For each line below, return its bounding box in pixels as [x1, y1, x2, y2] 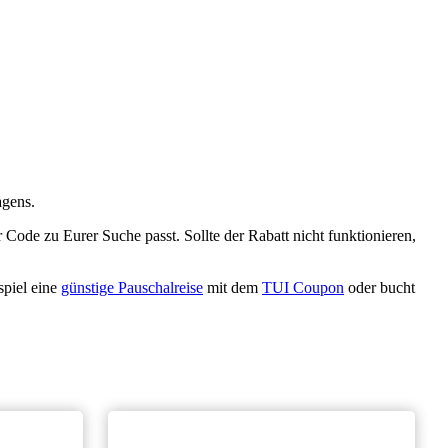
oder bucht [344, 279, 415, 297]
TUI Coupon [262, 279, 344, 297]
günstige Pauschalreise [61, 279, 203, 297]
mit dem [203, 279, 262, 297]
